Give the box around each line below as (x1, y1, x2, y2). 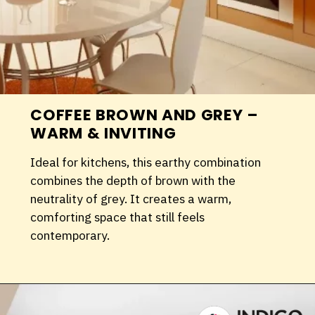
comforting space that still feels (30, 209, 205, 226)
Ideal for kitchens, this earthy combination (30, 154, 262, 171)
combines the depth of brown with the (30, 172, 236, 189)
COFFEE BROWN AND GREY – (30, 104, 259, 127)
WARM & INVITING (30, 122, 176, 145)
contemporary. (30, 227, 110, 244)
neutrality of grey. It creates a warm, (30, 191, 232, 207)
